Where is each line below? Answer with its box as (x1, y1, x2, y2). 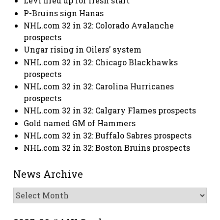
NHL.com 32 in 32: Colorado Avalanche (24, 20, 174, 30)
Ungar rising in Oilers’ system (24, 44, 142, 55)
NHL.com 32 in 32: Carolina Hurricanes (24, 81, 174, 92)
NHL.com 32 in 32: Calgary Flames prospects (24, 105, 196, 116)
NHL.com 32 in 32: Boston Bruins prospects (24, 142, 191, 153)
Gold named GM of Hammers (24, 117, 136, 128)
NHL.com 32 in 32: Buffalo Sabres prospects (24, 130, 192, 141)
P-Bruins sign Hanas (24, 7, 104, 18)
